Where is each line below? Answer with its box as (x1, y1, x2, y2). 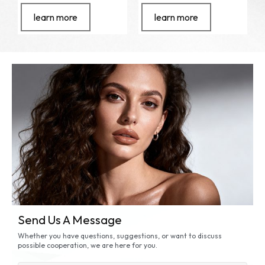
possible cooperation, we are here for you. (18, 240, 157, 250)
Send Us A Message (18, 212, 122, 227)
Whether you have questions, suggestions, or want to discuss (18, 231, 222, 240)
